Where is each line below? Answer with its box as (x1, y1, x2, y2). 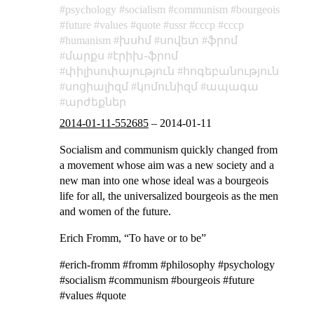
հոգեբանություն (182, 64, 279, 77)
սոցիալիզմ (64, 80, 128, 93)
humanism (64, 34, 111, 46)
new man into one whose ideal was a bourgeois (59, 174, 268, 186)
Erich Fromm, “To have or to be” (59, 231, 206, 244)
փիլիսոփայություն (64, 64, 175, 77)
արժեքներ (64, 95, 126, 108)
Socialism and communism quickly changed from (59, 143, 278, 156)
